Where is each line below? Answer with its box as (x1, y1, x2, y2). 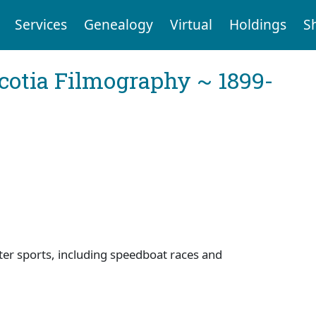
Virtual (169, 15, 212, 35)
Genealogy (83, 15, 153, 35)
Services (14, 15, 67, 35)
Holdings (229, 15, 286, 35)
